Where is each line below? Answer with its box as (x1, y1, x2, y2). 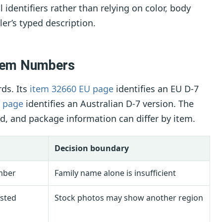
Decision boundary (55, 143, 129, 154)
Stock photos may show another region (55, 192, 203, 204)
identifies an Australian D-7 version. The (23, 98, 194, 110)
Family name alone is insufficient (55, 167, 176, 179)
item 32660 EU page (30, 83, 113, 95)
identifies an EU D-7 (113, 83, 199, 95)
